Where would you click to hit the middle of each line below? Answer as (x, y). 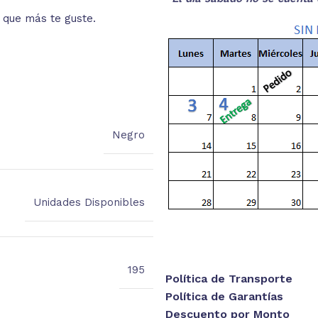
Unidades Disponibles (89, 202)
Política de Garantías (224, 296)
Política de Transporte (229, 278)
